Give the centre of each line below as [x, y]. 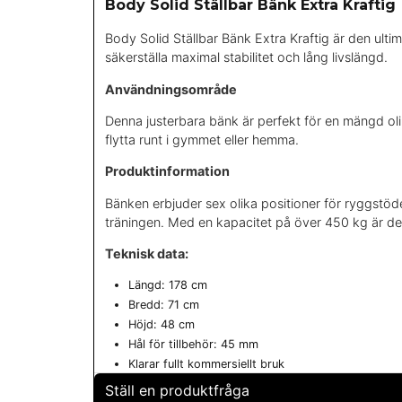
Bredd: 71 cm [163, 304]
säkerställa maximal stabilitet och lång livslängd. [246, 57]
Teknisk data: [147, 254]
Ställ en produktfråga [177, 391]
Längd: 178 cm [167, 284]
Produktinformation [167, 171]
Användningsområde [171, 89]
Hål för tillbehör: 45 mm [193, 345]
